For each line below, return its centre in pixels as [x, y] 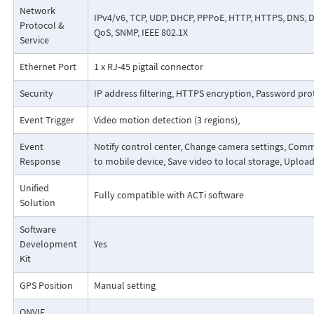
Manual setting [124, 286]
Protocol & [42, 26]
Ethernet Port [48, 67]
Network [37, 11]
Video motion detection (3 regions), [166, 120]
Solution [37, 203]
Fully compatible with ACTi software [169, 195]
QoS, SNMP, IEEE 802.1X [141, 33]
